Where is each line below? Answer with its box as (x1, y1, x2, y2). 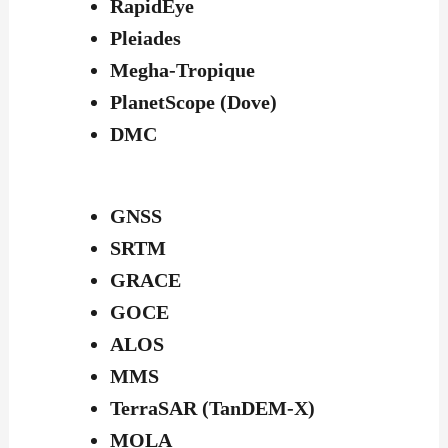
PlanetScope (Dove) (109, 91, 277, 114)
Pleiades (109, 27, 181, 50)
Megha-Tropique (109, 59, 255, 82)
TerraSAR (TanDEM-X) (109, 397, 315, 420)
